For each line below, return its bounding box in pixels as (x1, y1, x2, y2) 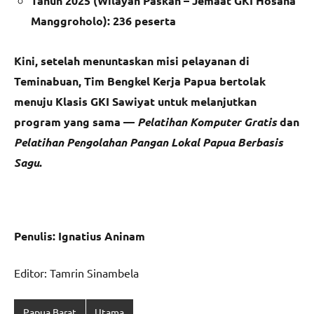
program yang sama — (14, 114, 137, 130)
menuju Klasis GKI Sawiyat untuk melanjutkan (14, 94, 257, 109)
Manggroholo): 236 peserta (31, 13, 176, 29)
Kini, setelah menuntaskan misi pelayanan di (14, 53, 250, 69)
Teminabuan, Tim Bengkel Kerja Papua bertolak (14, 74, 266, 89)
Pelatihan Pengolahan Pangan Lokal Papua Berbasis (14, 135, 283, 150)
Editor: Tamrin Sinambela (14, 266, 139, 280)
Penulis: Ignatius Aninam (14, 228, 145, 244)
